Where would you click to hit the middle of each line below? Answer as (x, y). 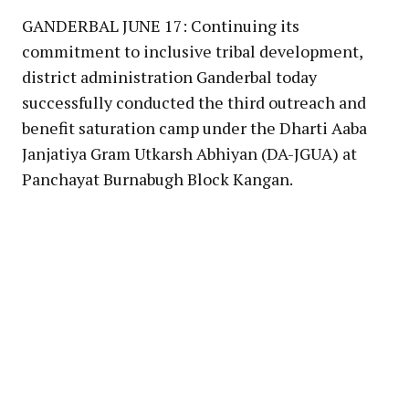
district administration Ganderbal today (169, 76)
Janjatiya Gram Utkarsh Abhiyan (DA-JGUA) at (189, 153)
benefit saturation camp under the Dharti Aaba (194, 127)
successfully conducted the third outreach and (194, 102)
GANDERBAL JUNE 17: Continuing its (161, 25)
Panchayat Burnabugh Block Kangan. (157, 178)
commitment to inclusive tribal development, (192, 51)
